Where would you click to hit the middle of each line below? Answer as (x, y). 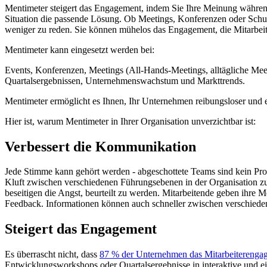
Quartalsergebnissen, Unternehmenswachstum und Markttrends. (125, 80)
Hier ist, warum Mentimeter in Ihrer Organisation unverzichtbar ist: (130, 121)
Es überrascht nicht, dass (52, 254)
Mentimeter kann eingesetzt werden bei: (80, 49)
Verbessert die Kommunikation (100, 146)
